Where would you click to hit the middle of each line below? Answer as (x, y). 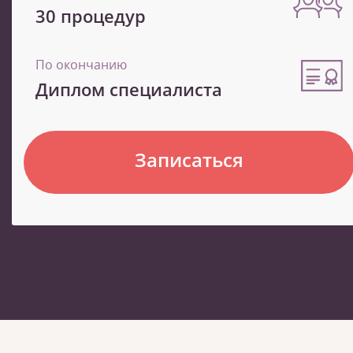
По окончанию (81, 65)
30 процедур (91, 16)
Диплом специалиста (129, 89)
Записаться (189, 160)
